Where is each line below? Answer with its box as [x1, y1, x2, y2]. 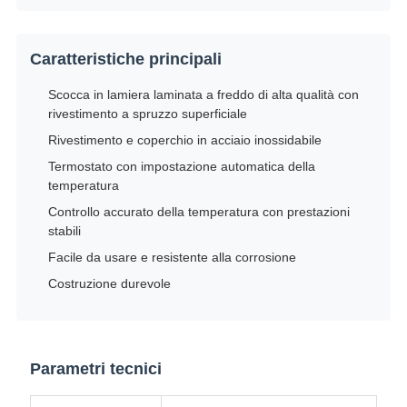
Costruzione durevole [47, 276, 171, 292]
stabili [47, 223, 81, 239]
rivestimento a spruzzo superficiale [47, 106, 247, 122]
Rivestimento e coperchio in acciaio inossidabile [47, 133, 322, 148]
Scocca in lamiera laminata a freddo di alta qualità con [47, 87, 359, 103]
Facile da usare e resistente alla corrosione [47, 250, 296, 265]
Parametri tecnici [29, 360, 162, 379]
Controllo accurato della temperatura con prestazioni [47, 204, 350, 220]
